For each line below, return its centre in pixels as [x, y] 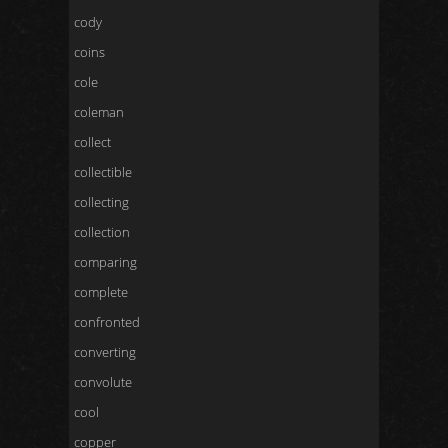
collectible [103, 172]
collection [102, 232]
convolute [103, 382]
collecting [101, 202]
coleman [99, 112]
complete [101, 292]
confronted [107, 322]
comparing [105, 262]
